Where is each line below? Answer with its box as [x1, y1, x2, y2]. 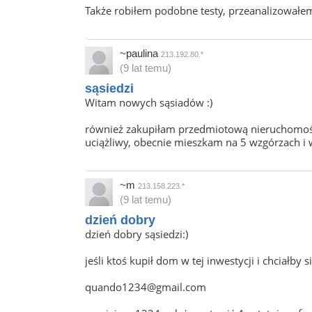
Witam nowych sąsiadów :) [85, 95, 212, 110]
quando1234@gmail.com [85, 280, 206, 295]
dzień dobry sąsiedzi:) [85, 227, 188, 242]
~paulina [120, 47, 161, 60]
